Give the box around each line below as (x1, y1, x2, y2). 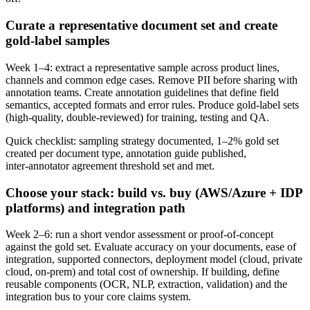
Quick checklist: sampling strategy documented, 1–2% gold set (6, 134, 279, 147)
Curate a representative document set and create (6, 18, 277, 33)
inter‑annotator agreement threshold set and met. (6, 159, 215, 172)
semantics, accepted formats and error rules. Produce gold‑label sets (6, 98, 299, 111)
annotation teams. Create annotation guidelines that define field (6, 86, 279, 98)
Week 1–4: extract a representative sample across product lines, (6, 61, 280, 73)
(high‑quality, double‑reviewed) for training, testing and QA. (6, 111, 269, 123)
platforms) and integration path (6, 200, 185, 215)
